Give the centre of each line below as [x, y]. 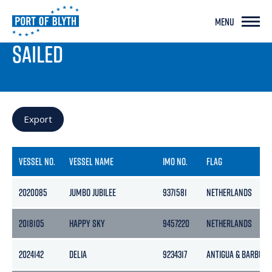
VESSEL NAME [92, 161]
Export [38, 119]
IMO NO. [175, 161]
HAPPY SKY [87, 223]
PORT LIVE [33, 32]
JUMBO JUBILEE [93, 192]
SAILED [38, 54]
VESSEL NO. [37, 161]
